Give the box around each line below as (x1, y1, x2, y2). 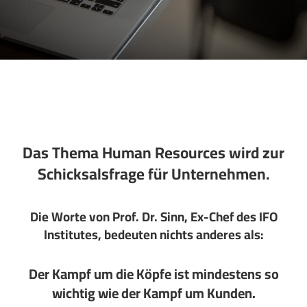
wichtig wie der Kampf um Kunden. (51, 280, 256, 306)
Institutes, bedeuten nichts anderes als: (43, 223, 264, 247)
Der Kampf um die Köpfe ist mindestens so (28, 261, 279, 286)
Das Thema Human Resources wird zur (23, 138, 284, 167)
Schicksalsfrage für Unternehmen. (37, 159, 270, 188)
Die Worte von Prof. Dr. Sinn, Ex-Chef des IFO (29, 205, 278, 229)
